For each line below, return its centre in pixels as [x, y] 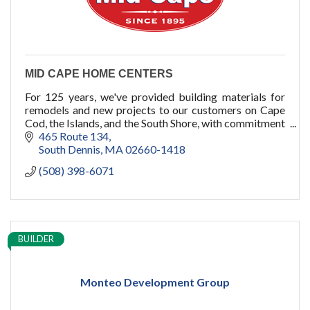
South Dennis [70, 149]
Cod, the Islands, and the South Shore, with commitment [155, 122]
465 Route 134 [74, 136]
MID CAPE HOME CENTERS [99, 73]
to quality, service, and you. [88, 136]
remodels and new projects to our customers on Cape [155, 109]
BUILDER [36, 239]
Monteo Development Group [155, 282]
